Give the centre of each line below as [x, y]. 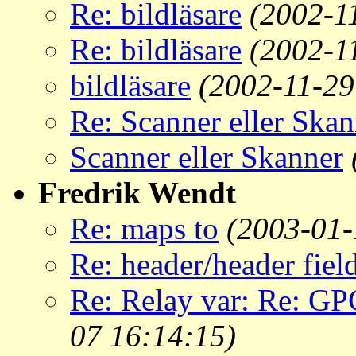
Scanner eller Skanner [207, 157]
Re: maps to [144, 229]
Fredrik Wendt [137, 193]
